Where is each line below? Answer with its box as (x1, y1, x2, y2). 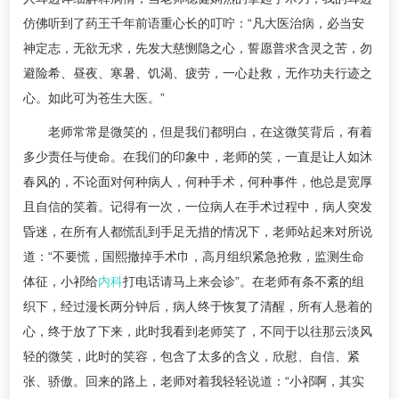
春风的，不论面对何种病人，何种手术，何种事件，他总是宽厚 (23, 175, 372, 189)
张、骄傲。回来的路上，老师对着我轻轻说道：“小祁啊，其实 (23, 374, 364, 388)
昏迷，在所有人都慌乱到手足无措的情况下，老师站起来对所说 (23, 224, 372, 239)
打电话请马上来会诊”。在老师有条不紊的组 (123, 274, 364, 289)
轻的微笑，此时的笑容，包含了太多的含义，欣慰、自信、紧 (23, 349, 360, 363)
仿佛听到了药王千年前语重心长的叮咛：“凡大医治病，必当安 (23, 16, 364, 30)
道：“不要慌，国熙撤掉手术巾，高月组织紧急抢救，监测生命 (23, 249, 364, 264)
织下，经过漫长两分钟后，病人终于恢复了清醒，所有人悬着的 (23, 299, 372, 313)
